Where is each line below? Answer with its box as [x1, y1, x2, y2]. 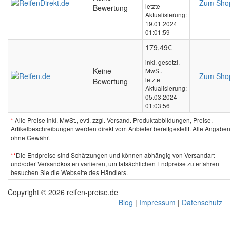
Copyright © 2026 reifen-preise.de [8, 187, 118, 198]
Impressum [139, 197, 176, 208]
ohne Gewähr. [11, 133, 50, 142]
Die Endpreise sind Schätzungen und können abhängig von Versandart [16, 150, 215, 160]
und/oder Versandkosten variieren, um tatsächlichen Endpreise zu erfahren [11, 159, 219, 168]
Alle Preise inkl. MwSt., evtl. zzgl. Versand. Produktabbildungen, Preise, [13, 116, 213, 125]
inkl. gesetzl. [145, 57, 180, 67]
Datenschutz [182, 197, 222, 208]
